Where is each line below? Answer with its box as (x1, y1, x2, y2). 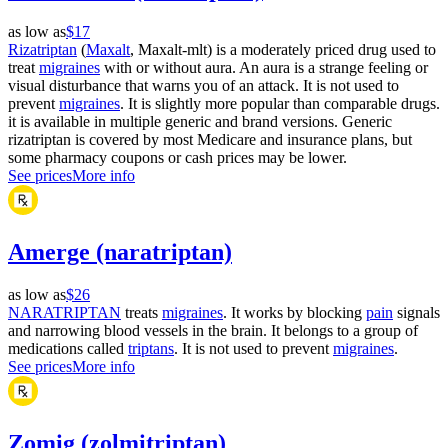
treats (121, 304, 162, 322)
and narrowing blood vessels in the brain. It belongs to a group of (8, 322, 418, 340)
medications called (8, 340, 128, 358)
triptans (128, 340, 174, 358)
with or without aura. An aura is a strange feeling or (100, 59, 428, 77)
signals (393, 304, 440, 322)
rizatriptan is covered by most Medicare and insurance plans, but (8, 131, 412, 149)
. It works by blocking (223, 304, 366, 322)
